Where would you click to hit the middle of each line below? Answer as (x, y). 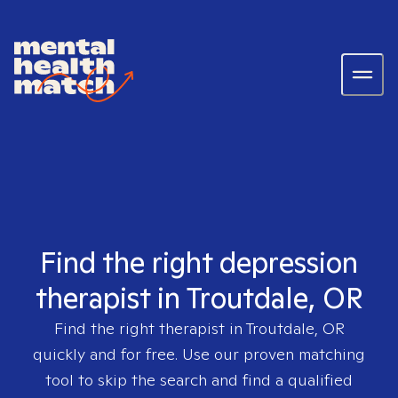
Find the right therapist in (150, 328)
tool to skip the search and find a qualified (199, 380)
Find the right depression (199, 262)
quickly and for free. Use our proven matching (199, 354)
